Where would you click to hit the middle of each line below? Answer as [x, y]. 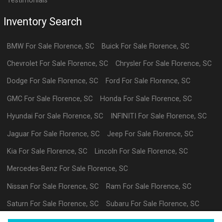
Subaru [117, 204]
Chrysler [128, 64]
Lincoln [106, 151]
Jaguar [18, 134]
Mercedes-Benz [32, 169]
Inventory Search [43, 21]
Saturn [18, 204]
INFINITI [123, 116]
